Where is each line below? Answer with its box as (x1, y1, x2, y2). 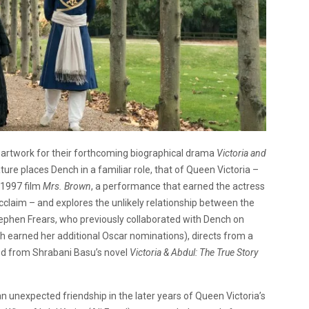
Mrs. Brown (43, 180, 91, 192)
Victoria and (217, 147, 266, 159)
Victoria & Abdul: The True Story (130, 246, 258, 258)
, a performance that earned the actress (91, 180, 265, 192)
